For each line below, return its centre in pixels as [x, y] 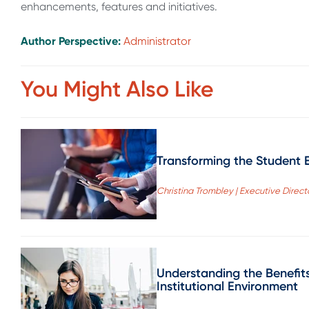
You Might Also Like [117, 89]
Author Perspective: [72, 41]
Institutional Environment [227, 286]
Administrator [157, 41]
